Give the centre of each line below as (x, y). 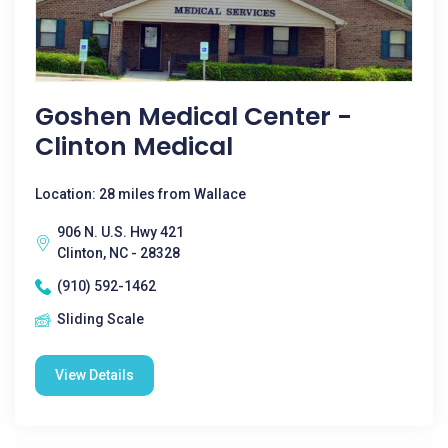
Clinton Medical (134, 146)
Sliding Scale (100, 319)
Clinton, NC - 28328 (118, 253)
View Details (94, 375)
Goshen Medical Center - (193, 116)
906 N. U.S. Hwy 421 (120, 232)
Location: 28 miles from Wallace (140, 194)
